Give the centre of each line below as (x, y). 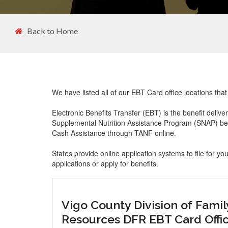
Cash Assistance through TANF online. (114, 133)
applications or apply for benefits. (105, 163)
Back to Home (52, 31)
